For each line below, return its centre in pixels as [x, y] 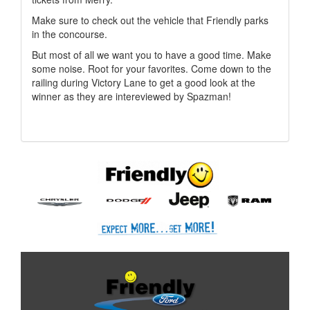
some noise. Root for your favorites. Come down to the [152, 69]
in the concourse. [70, 34]
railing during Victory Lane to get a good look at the [144, 82]
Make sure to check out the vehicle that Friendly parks [150, 20]
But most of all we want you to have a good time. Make [152, 55]
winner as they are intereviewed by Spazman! [131, 96]
